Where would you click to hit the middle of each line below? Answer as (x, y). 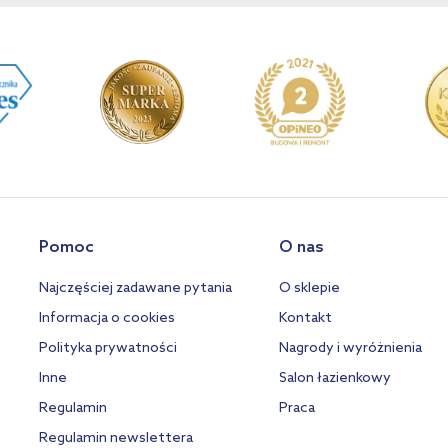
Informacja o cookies (107, 318)
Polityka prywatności (108, 348)
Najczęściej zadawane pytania (136, 288)
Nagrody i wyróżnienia (351, 348)
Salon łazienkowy (335, 378)
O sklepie (310, 288)
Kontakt (306, 318)
